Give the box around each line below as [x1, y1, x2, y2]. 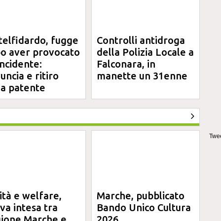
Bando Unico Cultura [97, 202, 191, 213]
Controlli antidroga [97, 35, 185, 46]
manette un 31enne [97, 70, 188, 81]
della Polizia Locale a [97, 46, 194, 58]
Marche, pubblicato [97, 190, 185, 201]
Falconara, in [97, 58, 156, 70]
